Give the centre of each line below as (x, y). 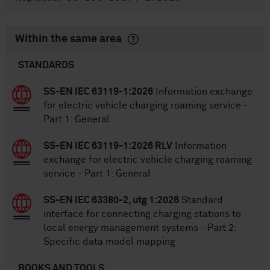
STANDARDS (46, 65)
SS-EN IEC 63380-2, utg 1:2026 (111, 200)
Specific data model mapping (109, 242)
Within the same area (68, 39)
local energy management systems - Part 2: (140, 228)
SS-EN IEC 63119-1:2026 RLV (108, 146)
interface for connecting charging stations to (142, 214)
